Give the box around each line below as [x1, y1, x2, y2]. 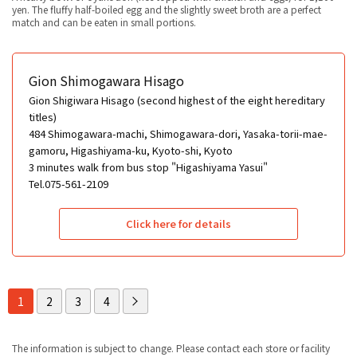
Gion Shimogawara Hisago [29, 70, 184, 90]
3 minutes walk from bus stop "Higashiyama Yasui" [29, 159, 268, 175]
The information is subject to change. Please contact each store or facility [12, 340, 330, 355]
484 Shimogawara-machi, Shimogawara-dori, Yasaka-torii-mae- [29, 125, 328, 141]
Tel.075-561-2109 [29, 175, 108, 191]
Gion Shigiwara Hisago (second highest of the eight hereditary [29, 92, 325, 108]
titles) [29, 108, 57, 124]
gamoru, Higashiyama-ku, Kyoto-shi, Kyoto [29, 142, 233, 158]
